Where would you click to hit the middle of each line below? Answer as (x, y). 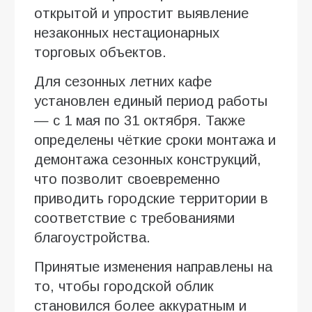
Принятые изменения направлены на (153, 266)
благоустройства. (92, 237)
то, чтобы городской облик (124, 286)
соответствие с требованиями (134, 218)
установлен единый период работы (151, 101)
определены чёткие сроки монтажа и (155, 140)
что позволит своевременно (127, 179)
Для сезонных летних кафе (123, 81)
